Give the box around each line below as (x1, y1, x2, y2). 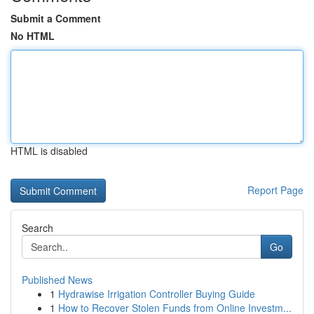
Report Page (247, 183, 303, 197)
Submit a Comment (11, 11, 101, 25)
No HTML (11, 29, 55, 43)
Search (22, 221, 53, 235)
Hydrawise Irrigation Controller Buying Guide (58, 287, 255, 301)
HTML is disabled (11, 144, 88, 158)
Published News (22, 273, 93, 287)
